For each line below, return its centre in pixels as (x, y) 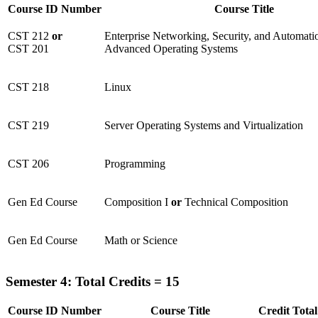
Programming (135, 163)
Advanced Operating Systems (171, 48)
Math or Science (141, 240)
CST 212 (30, 35)
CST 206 (28, 163)
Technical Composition (236, 202)
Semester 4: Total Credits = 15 (93, 281)
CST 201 (28, 48)
